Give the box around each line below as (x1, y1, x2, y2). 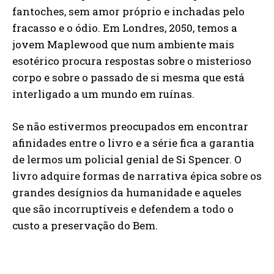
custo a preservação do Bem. (12, 218, 158, 232)
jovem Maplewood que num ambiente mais (12, 37, 234, 51)
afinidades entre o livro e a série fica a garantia (12, 136, 254, 150)
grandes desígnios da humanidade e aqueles (12, 185, 242, 199)
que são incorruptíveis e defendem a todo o (12, 202, 234, 216)
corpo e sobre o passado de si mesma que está (12, 70, 245, 84)
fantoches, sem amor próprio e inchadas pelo (12, 4, 245, 18)
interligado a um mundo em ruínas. (12, 87, 194, 101)
